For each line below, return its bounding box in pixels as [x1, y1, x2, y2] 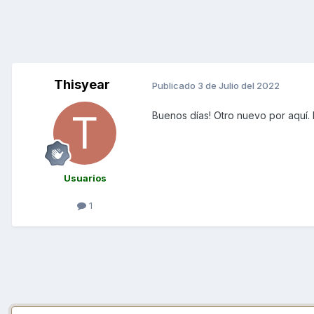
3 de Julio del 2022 [198, 79, 280, 91]
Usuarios [63, 172, 107, 184]
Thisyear [54, 77, 110, 93]
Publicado [152, 79, 198, 91]
